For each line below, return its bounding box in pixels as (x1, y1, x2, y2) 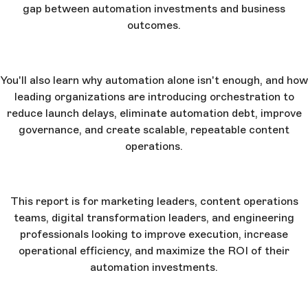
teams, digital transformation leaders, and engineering (14, 211, 294, 225)
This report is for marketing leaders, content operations (10, 195, 298, 208)
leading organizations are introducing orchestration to (14, 90, 294, 104)
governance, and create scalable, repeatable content (19, 123, 289, 137)
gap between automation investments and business (23, 2, 285, 16)
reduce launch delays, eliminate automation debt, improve (6, 107, 302, 120)
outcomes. (127, 19, 181, 32)
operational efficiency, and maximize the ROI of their (19, 244, 289, 258)
